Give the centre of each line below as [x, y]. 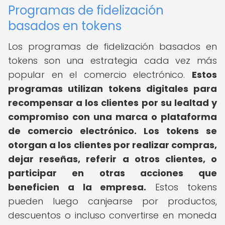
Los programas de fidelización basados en [113, 46]
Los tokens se [181, 131]
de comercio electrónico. [72, 131]
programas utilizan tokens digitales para [113, 89]
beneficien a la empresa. [77, 187]
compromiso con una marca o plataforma [113, 117]
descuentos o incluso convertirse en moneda [113, 215]
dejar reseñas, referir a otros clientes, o [113, 159]
